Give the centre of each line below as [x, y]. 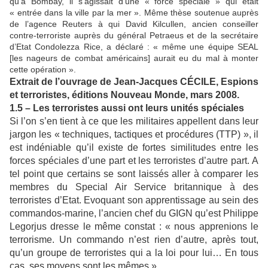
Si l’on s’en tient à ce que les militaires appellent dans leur [134, 121]
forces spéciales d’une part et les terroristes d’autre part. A [134, 160]
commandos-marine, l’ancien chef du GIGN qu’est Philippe [134, 213]
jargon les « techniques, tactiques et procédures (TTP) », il [134, 134]
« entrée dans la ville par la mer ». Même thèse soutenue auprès [134, 12]
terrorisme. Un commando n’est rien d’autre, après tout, [134, 239]
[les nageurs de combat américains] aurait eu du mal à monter [134, 58]
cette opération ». [43, 69]
